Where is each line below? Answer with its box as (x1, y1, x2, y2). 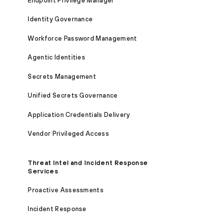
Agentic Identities (28, 54, 86, 61)
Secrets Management (28, 72, 97, 80)
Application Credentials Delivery (28, 111, 130, 118)
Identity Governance (28, 15, 93, 23)
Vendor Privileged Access (28, 130, 110, 138)
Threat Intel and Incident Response (28, 159, 148, 166)
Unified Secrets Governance (28, 92, 118, 100)
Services (28, 167, 58, 175)
